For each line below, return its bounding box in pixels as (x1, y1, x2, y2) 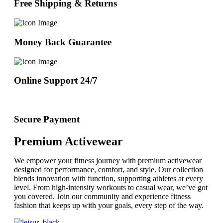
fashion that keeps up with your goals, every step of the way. (14, 201, 204, 210)
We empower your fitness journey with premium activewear (14, 156, 202, 165)
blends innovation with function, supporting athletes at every (14, 174, 203, 183)
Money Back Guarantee (14, 36, 111, 47)
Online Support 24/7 (14, 75, 98, 86)
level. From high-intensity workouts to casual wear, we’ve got (14, 183, 208, 192)
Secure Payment (14, 113, 80, 124)
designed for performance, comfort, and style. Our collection (14, 165, 203, 174)
